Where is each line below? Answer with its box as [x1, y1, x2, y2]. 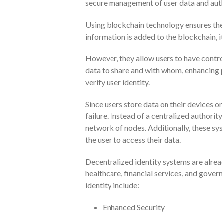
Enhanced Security [103, 202, 165, 212]
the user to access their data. [85, 134, 181, 144]
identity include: [85, 180, 139, 190]
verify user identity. [85, 77, 150, 87]
